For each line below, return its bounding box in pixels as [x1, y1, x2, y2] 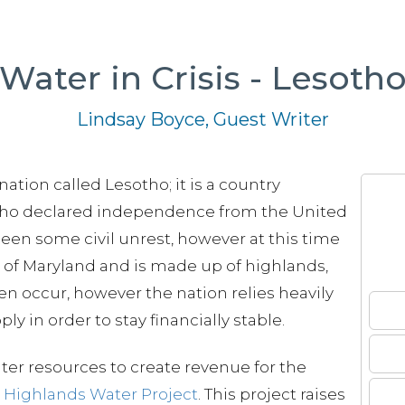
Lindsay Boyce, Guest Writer [76, 108, 329, 130]
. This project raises [198, 385, 345, 403]
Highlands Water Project [4, 385, 198, 403]
